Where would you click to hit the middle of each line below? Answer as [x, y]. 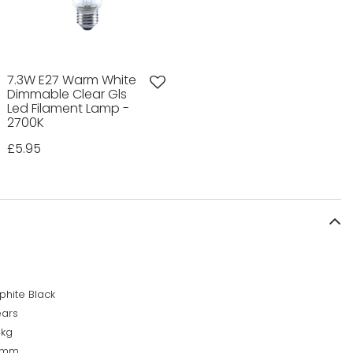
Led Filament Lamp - [68, 109]
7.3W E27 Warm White [71, 80]
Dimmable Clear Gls [67, 95]
